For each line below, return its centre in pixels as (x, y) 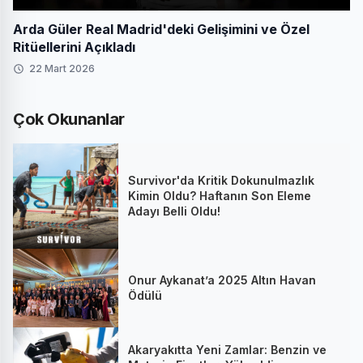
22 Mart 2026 (62, 68)
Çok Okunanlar (69, 119)
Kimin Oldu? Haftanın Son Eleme (220, 196)
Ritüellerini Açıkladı (74, 47)
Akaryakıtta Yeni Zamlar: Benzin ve (227, 349)
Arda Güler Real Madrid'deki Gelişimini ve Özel (161, 29)
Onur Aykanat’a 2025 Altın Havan (222, 280)
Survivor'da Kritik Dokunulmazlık (221, 181)
